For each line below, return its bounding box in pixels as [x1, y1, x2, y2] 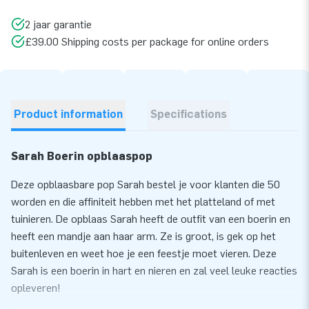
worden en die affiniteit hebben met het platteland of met [11, 195, 275, 208]
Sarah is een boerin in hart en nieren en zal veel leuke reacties [11, 263, 297, 277]
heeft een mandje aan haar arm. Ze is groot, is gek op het [11, 229, 276, 243]
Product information [14, 107, 123, 121]
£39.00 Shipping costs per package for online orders [25, 34, 269, 48]
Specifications [150, 107, 227, 121]
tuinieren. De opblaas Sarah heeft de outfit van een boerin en [11, 212, 290, 226]
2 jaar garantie [25, 17, 92, 31]
